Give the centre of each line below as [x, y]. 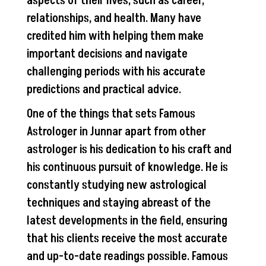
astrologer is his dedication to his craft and [129, 149]
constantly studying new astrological [116, 185]
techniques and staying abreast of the [118, 203]
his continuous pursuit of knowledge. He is [127, 167]
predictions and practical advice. [104, 89]
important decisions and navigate [107, 54]
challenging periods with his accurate [116, 72]
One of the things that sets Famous [111, 114]
